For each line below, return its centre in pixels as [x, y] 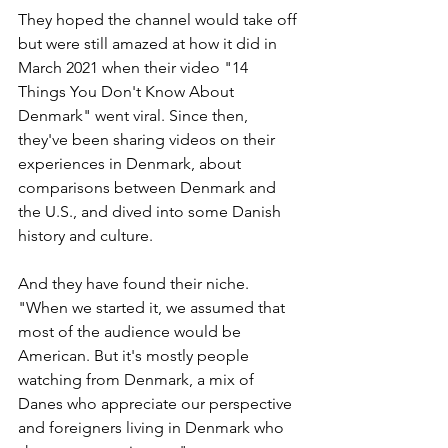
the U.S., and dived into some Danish [151, 211]
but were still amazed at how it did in [149, 43]
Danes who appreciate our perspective [157, 403]
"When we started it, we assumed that [153, 307]
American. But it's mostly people [135, 355]
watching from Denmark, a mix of [138, 379]
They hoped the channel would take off [159, 19]
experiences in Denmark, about [131, 163]
